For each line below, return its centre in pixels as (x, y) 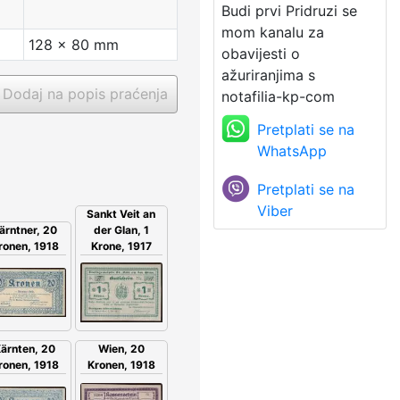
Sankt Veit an (121, 213)
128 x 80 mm (74, 44)
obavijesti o (261, 53)
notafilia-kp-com (278, 96)
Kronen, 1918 (121, 364)
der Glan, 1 (121, 229)
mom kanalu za (273, 32)
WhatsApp (292, 150)
